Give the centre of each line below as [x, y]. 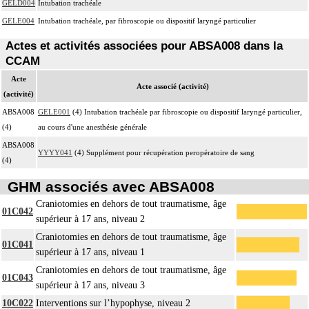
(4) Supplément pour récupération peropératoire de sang [163, 152]
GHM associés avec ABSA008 [111, 187]
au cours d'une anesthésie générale [92, 127]
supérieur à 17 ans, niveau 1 [90, 252]
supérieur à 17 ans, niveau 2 [90, 219]
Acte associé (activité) [172, 86]
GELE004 [18, 20]
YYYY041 [55, 152]
